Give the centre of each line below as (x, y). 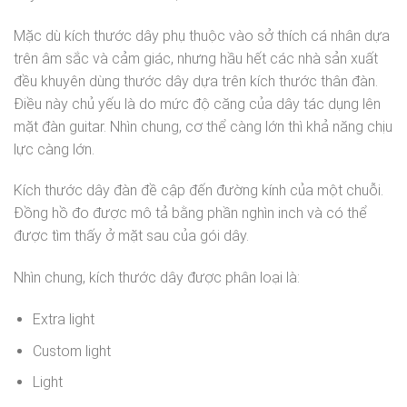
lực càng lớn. (54, 149)
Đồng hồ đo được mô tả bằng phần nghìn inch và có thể (190, 213)
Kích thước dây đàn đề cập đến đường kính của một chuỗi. (199, 191)
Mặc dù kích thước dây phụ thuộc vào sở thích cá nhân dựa (202, 35)
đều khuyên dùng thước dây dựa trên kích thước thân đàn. (196, 81)
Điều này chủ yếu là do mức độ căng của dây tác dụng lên (197, 104)
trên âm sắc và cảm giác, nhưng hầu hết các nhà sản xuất (196, 58)
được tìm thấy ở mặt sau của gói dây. (131, 236)
